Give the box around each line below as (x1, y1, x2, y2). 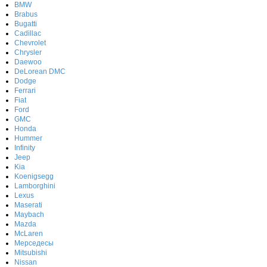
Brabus (14, 10, 38, 18)
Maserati (14, 200, 42, 209)
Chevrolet (14, 38, 46, 47)
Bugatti (14, 19, 37, 28)
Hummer (14, 133, 42, 142)
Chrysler (14, 48, 42, 57)
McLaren (14, 229, 43, 238)
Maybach (14, 210, 44, 219)
